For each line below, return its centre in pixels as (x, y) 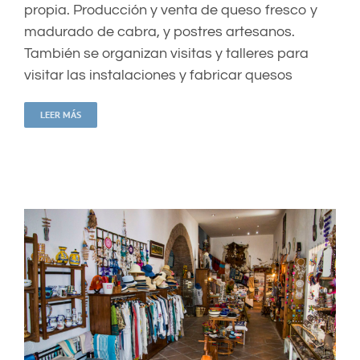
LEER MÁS (61, 115)
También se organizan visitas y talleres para (166, 54)
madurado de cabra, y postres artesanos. (160, 32)
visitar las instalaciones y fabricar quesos (158, 76)
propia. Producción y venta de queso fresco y (171, 10)
